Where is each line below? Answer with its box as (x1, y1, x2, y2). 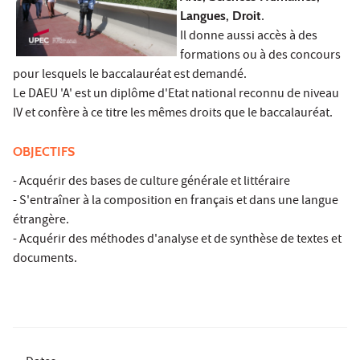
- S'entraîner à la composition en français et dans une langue (13, 191, 338, 211)
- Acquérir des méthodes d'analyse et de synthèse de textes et (13, 230, 342, 250)
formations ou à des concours (180, 46, 341, 66)
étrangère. (13, 211, 69, 231)
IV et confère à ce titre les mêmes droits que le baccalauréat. (13, 104, 333, 124)
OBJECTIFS (13, 143, 75, 159)
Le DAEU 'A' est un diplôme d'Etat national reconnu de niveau (13, 84, 339, 104)
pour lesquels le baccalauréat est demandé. (13, 65, 247, 85)
